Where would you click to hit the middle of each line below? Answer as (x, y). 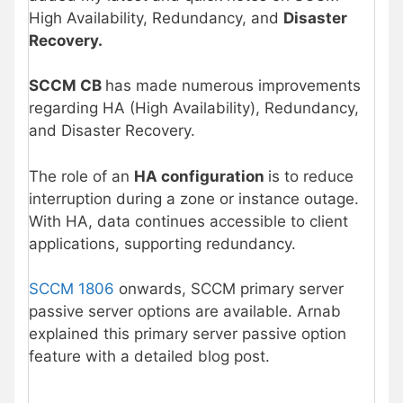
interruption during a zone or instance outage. (194, 198)
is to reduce (311, 176)
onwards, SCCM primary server (229, 289)
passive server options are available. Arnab (185, 312)
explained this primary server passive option (188, 334)
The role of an (81, 176)
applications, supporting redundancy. (162, 243)
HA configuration (201, 176)
